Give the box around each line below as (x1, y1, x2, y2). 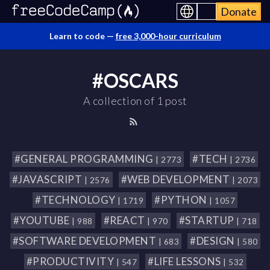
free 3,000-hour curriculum (115, 31, 221, 41)
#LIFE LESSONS (148, 255, 223, 268)
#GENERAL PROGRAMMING (14, 152, 156, 165)
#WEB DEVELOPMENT (121, 173, 233, 186)
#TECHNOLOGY (35, 193, 118, 206)
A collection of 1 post (83, 94, 187, 107)
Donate (221, 5, 257, 18)
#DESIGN (190, 234, 237, 247)
